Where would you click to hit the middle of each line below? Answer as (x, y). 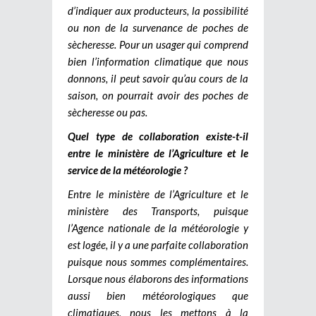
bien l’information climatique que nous (158, 61)
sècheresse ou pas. (108, 112)
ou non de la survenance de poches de (158, 27)
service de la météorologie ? (128, 170)
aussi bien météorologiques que (158, 295)
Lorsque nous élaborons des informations (158, 278)
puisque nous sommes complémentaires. (158, 261)
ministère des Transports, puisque (158, 211)
